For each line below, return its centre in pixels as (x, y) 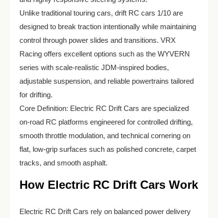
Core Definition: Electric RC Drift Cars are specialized (104, 108)
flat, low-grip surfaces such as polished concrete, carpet (108, 149)
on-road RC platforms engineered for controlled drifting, (106, 122)
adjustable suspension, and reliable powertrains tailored (107, 81)
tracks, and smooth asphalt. (64, 163)
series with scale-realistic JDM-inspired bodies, (94, 67)
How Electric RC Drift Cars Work (109, 185)
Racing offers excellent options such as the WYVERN (105, 54)
